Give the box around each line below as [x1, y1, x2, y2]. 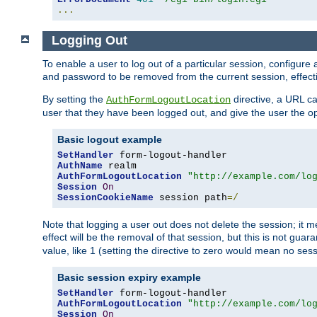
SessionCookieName [57, 192, 154, 204]
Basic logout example [57, 134, 162, 146]
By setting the [42, 93, 106, 105]
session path [154, 192, 227, 204]
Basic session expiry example [57, 272, 201, 284]
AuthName [57, 161, 103, 172]
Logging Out [51, 33, 127, 48]
